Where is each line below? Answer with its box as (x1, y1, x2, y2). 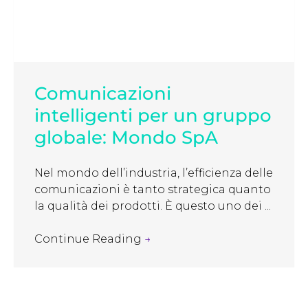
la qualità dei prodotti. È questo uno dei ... (34, 199, 271, 212)
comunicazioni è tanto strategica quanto (34, 182, 271, 196)
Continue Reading (34, 232, 144, 245)
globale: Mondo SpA (34, 126, 218, 148)
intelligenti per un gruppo (34, 104, 272, 126)
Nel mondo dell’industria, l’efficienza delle (34, 166, 273, 179)
